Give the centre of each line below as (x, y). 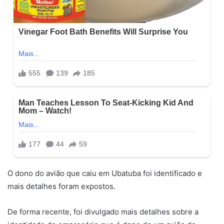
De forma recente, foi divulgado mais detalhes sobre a (103, 212)
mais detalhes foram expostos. (61, 186)
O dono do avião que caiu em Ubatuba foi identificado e (105, 173)
